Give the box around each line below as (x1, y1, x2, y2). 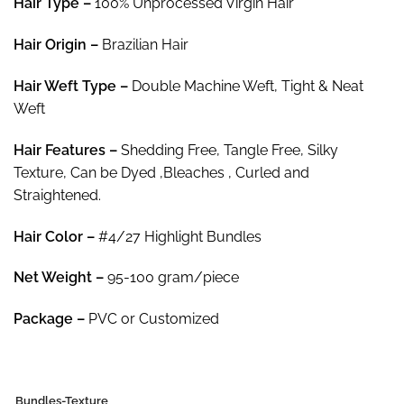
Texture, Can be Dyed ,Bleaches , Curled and (14, 163, 309, 181)
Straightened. (14, 186, 101, 204)
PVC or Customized (88, 310, 219, 328)
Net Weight (14, 269, 92, 287)
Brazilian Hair (102, 36, 188, 54)
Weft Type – (44, 78, 132, 96)
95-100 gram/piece (107, 269, 239, 287)
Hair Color (14, 227, 83, 245)
